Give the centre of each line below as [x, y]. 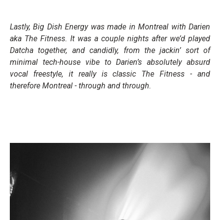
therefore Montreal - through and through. [81, 85]
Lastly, [22, 27]
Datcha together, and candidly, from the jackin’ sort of [110, 50]
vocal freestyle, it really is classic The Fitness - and [110, 74]
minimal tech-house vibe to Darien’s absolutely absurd [110, 62]
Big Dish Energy [61, 27]
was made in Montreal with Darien [149, 27]
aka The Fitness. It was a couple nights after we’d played [110, 38]
